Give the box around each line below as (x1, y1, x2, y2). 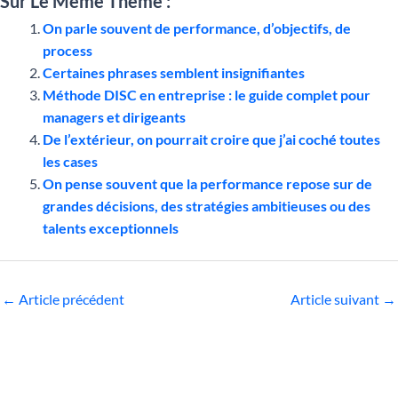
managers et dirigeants (43, 107, 186, 125)
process (43, 41, 92, 59)
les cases (43, 152, 98, 170)
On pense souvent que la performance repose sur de (43, 174, 372, 192)
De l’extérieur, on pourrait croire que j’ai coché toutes (43, 130, 380, 147)
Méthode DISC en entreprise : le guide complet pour (43, 85, 370, 103)
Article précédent (16, 290, 124, 307)
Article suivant (291, 290, 382, 307)
